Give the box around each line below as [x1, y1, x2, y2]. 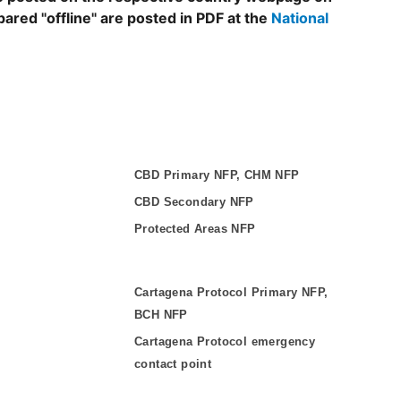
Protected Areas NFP [134, 222, 256, 235]
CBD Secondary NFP [134, 195, 254, 209]
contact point [134, 357, 212, 371]
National [271, 9, 328, 27]
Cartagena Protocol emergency [134, 335, 316, 348]
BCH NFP [134, 308, 188, 321]
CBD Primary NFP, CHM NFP [134, 168, 300, 182]
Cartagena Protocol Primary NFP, [134, 286, 328, 299]
